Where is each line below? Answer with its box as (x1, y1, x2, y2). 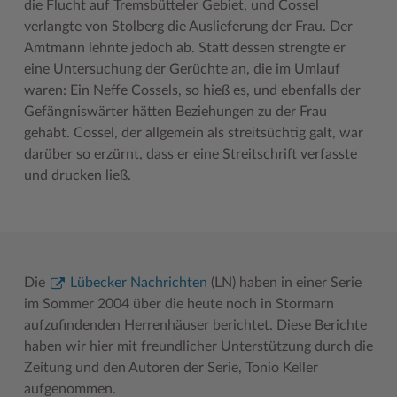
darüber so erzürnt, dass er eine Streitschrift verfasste (23, 147, 357, 162)
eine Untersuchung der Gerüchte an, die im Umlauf (23, 62, 340, 77)
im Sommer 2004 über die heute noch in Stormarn (23, 296, 334, 311)
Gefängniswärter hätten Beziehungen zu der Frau (23, 105, 327, 120)
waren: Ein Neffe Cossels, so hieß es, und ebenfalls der (23, 83, 361, 98)
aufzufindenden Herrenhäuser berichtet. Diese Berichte (23, 317, 367, 332)
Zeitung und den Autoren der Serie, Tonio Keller (23, 360, 318, 375)
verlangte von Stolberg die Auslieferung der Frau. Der (23, 19, 353, 35)
